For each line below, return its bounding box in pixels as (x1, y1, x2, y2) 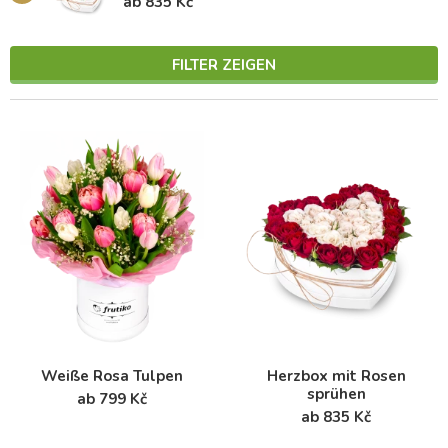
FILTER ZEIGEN (172, 55, 276, 75)
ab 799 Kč (77, 388, 147, 409)
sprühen (306, 383, 366, 404)
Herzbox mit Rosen (266, 365, 406, 386)
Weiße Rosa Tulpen (41, 365, 183, 386)
